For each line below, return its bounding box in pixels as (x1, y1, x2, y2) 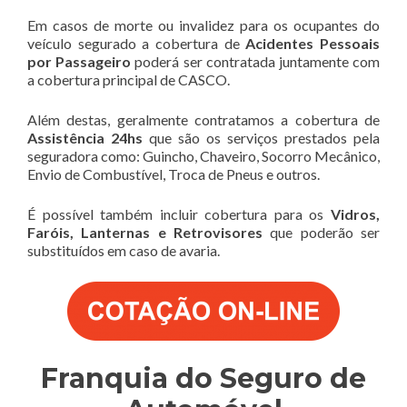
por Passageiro (27, 52, 132, 70)
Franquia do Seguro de (41, 361, 366, 395)
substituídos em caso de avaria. (27, 241, 220, 259)
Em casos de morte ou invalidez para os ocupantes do (27, 15, 380, 34)
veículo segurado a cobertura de (27, 34, 246, 52)
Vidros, (331, 204, 380, 223)
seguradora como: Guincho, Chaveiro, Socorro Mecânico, (27, 146, 380, 164)
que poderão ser (263, 223, 380, 241)
